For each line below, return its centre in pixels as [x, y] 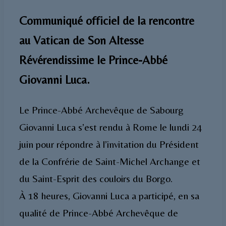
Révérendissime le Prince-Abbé [93, 60]
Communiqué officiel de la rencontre [107, 21]
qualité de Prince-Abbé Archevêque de [99, 212]
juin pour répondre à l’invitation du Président [109, 144]
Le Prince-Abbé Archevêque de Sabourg [101, 109]
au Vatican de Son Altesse [81, 40]
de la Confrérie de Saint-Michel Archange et [110, 161]
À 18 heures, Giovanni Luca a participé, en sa [109, 195]
